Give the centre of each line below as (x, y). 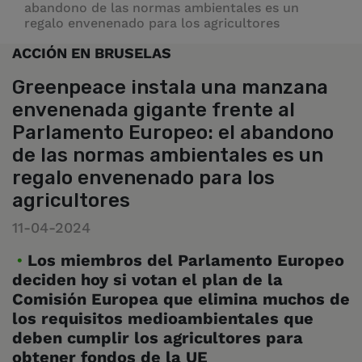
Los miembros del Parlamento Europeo (186, 260)
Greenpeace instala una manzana (170, 87)
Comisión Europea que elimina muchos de (181, 299)
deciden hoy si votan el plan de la (147, 280)
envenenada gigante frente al (154, 109)
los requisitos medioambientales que (163, 318)
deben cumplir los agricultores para (158, 338)
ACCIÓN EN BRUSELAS (92, 53)
